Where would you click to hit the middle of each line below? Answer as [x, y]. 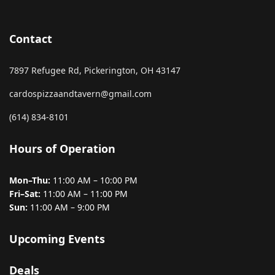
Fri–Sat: [25, 194]
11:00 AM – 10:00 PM [94, 180]
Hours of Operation [62, 149]
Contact [31, 39]
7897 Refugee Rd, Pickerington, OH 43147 [95, 70]
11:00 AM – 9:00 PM [69, 207]
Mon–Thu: [30, 180]
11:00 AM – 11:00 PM [84, 194]
